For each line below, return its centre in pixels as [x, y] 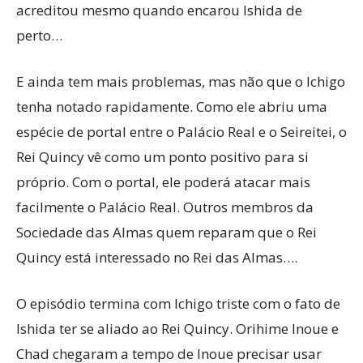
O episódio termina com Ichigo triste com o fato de [178, 303]
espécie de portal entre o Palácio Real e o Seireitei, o [181, 132]
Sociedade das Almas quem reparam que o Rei [167, 232]
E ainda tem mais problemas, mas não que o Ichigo [181, 81]
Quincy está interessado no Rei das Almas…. [157, 257]
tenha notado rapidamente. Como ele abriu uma [172, 107]
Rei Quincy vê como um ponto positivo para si [162, 157]
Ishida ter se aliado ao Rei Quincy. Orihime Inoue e [177, 329]
